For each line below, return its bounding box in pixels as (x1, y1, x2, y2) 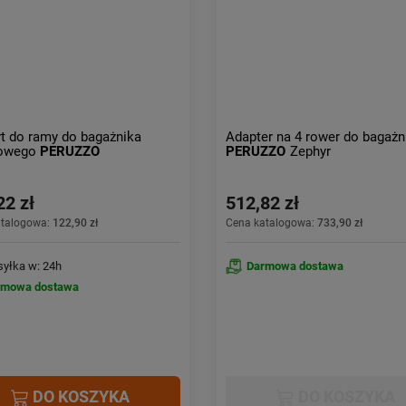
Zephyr (289, 143, 331, 159)
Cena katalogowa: (225, 217, 317, 229)
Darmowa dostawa (246, 259, 343, 273)
